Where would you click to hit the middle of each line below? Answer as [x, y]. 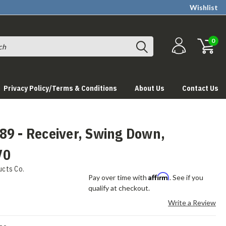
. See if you [187, 177]
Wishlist [204, 7]
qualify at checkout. [119, 188]
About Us [150, 88]
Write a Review [192, 203]
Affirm [159, 176]
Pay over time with [119, 177]
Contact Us [200, 88]
